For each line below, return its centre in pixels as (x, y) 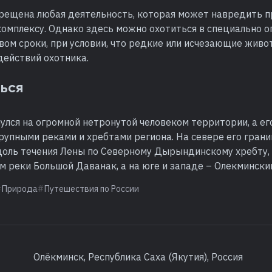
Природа (20, 189)
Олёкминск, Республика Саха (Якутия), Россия (138, 257)
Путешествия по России (92, 189)
